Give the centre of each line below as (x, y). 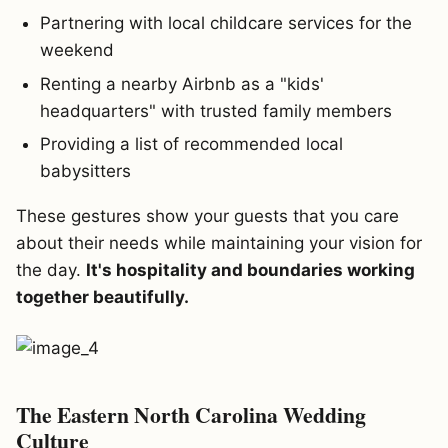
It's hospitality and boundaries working (250, 269)
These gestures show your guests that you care (207, 215)
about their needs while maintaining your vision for (219, 242)
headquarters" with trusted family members (216, 110)
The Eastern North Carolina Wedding (191, 414)
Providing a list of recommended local (191, 144)
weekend (77, 50)
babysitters (85, 171)
